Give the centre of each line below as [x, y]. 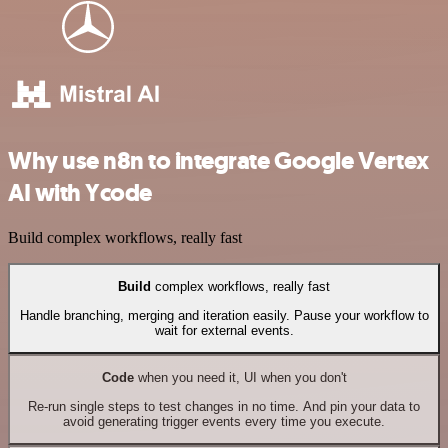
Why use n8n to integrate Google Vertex [218, 161]
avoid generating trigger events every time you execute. [224, 421]
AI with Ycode [80, 193]
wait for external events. [224, 330]
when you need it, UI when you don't [240, 378]
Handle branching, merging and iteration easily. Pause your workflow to [224, 315]
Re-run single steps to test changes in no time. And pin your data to [224, 406]
